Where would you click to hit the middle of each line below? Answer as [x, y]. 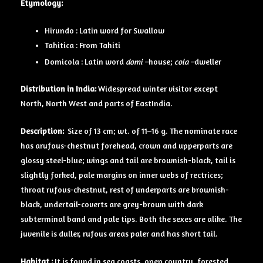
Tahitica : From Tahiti [83, 45]
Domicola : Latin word [85, 61]
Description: [44, 131]
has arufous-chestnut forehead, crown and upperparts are [127, 146]
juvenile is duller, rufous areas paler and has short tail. [119, 234]
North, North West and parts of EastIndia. [97, 104]
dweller [208, 61]
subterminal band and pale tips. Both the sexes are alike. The [131, 219]
